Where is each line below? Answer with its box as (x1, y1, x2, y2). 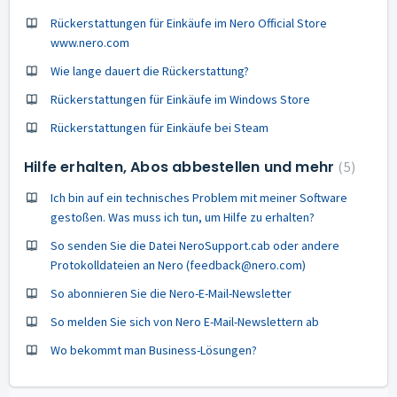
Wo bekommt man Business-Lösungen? (51, 342, 257, 358)
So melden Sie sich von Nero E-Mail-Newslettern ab (51, 314, 319, 330)
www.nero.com (51, 35, 129, 51)
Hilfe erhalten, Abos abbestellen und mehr (24, 157, 339, 177)
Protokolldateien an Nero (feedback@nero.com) (51, 257, 306, 273)
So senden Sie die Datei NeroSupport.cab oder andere (51, 237, 339, 253)
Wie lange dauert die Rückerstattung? (51, 63, 249, 79)
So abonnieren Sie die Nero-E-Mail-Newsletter (51, 285, 292, 301)
